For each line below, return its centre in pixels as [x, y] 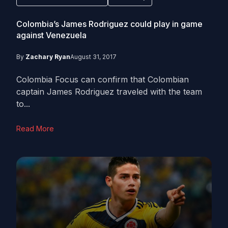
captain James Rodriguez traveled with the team [109, 92]
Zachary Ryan [48, 57]
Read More [35, 129]
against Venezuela [51, 35]
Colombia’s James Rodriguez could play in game [109, 24]
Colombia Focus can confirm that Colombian [103, 79]
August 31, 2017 [93, 57]
